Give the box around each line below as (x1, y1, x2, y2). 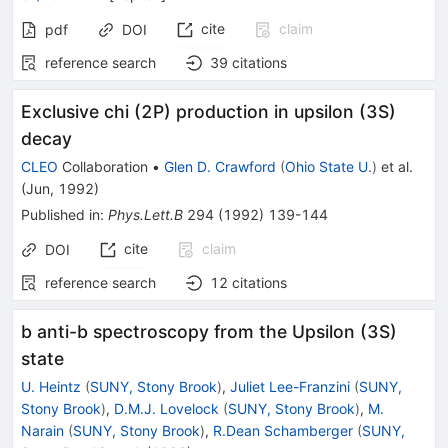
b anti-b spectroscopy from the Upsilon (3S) (21, 321, 397, 342)
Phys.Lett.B (108, 206, 183, 223)
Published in (21, 206, 100, 223)
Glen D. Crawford (164, 158, 276, 175)
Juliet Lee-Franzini (230, 378, 350, 395)
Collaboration (58, 158, 148, 175)
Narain (21, 422, 64, 439)
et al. (377, 158, 413, 175)
